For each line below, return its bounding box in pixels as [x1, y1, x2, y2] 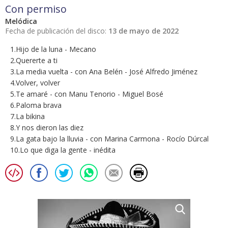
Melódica [5, 16, 37, 26]
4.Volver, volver [10, 78, 60, 88]
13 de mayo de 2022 [108, 26, 179, 36]
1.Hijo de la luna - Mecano [10, 44, 96, 54]
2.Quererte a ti [10, 55, 58, 66]
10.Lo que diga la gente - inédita [10, 145, 116, 155]
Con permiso [5, 2, 67, 16]
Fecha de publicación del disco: [5, 26, 108, 36]
